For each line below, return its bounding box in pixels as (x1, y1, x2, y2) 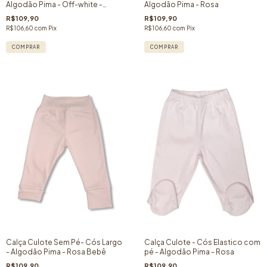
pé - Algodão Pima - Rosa (144, 247, 234, 256)
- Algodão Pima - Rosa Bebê (6, 247, 106, 256)
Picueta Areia (6, 10, 52, 19)
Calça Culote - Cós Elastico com (144, 237, 260, 247)
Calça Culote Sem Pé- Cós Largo (6, 237, 122, 247)
